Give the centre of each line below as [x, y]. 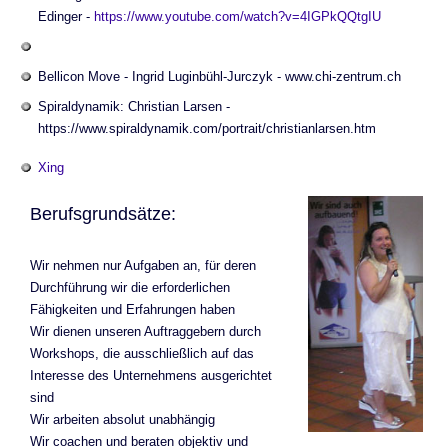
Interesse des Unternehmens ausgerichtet [151, 375]
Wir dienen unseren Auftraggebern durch [145, 331]
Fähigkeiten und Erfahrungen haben [132, 309]
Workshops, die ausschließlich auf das [142, 353]
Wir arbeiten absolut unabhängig [122, 419]
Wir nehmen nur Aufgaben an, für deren [143, 265]
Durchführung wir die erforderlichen [130, 287]
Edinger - [66, 16]
